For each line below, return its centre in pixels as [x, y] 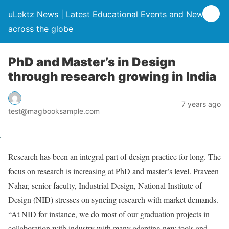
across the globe [41, 29]
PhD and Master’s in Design [92, 62]
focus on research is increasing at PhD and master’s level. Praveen [113, 171]
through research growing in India [112, 76]
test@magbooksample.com [54, 111]
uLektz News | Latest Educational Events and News [108, 14]
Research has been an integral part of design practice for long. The [114, 156]
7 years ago [201, 104]
